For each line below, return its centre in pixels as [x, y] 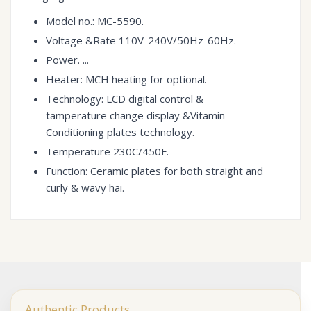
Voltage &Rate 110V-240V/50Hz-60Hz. [141, 41]
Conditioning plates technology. [120, 132]
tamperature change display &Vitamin [135, 116]
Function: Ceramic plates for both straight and [154, 171]
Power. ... [67, 60]
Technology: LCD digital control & [125, 99]
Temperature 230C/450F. [107, 152]
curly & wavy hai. [85, 188]
